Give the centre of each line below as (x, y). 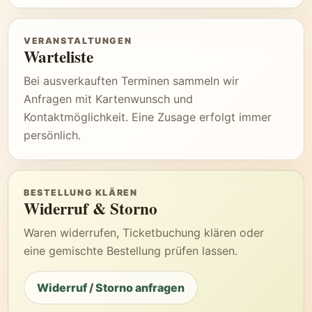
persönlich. (52, 135)
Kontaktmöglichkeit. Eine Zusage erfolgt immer (148, 117)
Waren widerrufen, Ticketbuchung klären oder (144, 233)
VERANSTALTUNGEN (78, 41)
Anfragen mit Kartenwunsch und (108, 99)
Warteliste (58, 56)
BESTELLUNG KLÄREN (81, 193)
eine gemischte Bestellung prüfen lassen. (131, 251)
